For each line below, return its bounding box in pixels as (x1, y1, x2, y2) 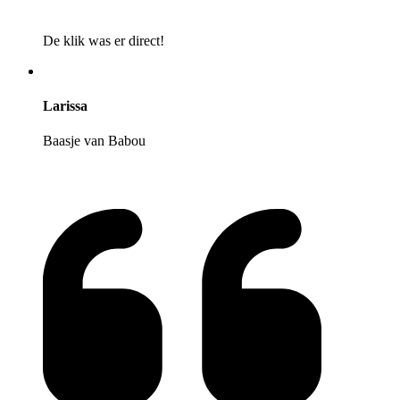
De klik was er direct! (43, 32, 164, 48)
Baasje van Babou (43, 133, 146, 149)
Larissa (43, 98, 87, 114)
